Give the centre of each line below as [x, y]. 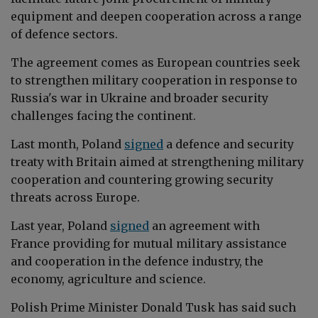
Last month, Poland [67, 144]
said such [267, 307]
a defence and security [229, 144]
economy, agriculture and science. [108, 279]
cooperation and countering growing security [142, 179]
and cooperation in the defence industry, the [137, 261]
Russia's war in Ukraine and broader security [139, 98]
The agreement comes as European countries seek [155, 62]
